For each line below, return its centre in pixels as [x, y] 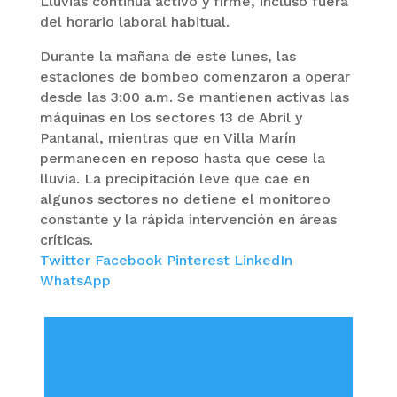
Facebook [130, 260]
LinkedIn [263, 260]
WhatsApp [75, 280]
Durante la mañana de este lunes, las [167, 56]
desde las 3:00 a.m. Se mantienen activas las [194, 97]
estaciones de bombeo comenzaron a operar [195, 77]
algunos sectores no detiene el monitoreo [185, 199]
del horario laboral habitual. [134, 22]
